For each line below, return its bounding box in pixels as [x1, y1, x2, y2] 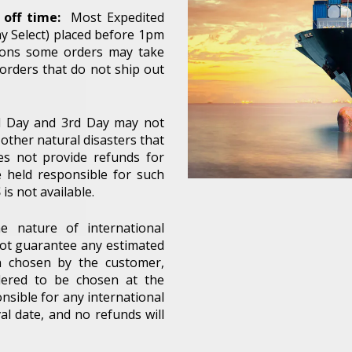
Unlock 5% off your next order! [5, 255, 347, 282]
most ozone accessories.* [95, 307, 257, 324]
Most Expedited [60, 8, 165, 26]
